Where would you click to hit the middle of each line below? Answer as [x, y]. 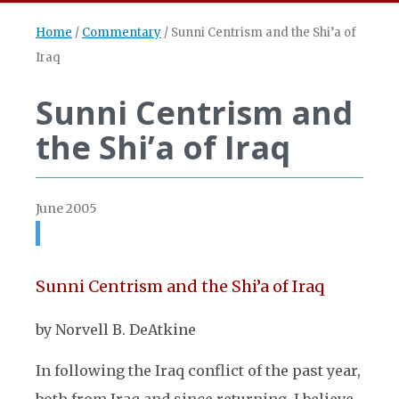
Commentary [122, 33]
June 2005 [66, 208]
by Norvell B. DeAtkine [116, 330]
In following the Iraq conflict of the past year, [198, 370]
